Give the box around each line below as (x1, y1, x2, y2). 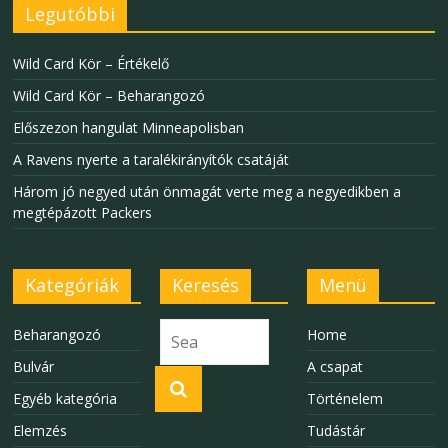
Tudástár (306, 421, 365, 441)
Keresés (172, 273, 240, 298)
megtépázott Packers (13, 203, 153, 223)
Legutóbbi (25, 2, 116, 27)
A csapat (306, 357, 363, 377)
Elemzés (13, 421, 68, 441)
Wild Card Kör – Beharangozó (13, 86, 206, 106)
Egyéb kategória (13, 389, 118, 409)
